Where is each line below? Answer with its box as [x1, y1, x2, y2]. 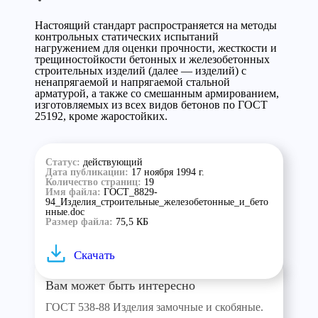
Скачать [74, 248, 115, 262]
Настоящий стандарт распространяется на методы [35, 19, 277, 31]
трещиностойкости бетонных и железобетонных [35, 53, 270, 65]
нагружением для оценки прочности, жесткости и [35, 42, 277, 54]
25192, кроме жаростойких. [35, 110, 168, 122]
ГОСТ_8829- [104, 187, 158, 197]
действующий [83, 157, 143, 168]
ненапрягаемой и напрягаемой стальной [35, 76, 230, 88]
